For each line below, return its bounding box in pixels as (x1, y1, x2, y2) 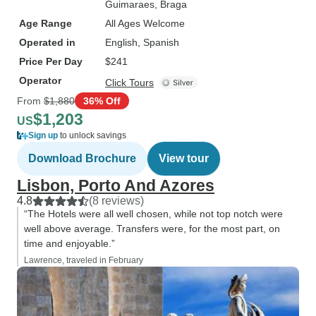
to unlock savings (58, 130, 126, 140)
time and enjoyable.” (24, 238, 115, 249)
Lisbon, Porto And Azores (17, 176, 214, 195)
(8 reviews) (89, 195, 144, 207)
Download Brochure (28, 152, 136, 164)
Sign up (28, 130, 58, 140)
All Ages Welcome (105, 18, 185, 29)
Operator (19, 75, 61, 86)
